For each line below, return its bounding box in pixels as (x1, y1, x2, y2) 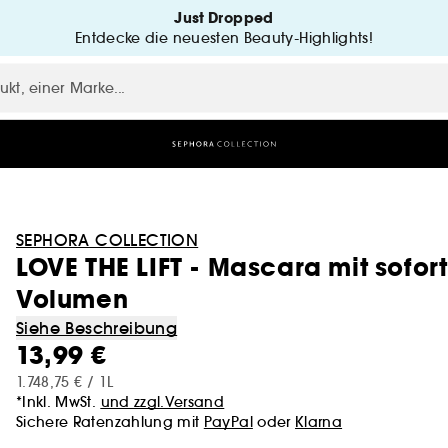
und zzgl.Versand (100, 393, 225, 411)
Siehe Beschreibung (16, 318, 178, 338)
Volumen (16, 283, 129, 316)
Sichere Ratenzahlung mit (16, 413, 204, 431)
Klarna (294, 413, 343, 431)
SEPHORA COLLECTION (16, 230, 199, 250)
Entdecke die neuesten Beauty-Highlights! (75, 29, 373, 47)
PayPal (203, 413, 253, 431)
